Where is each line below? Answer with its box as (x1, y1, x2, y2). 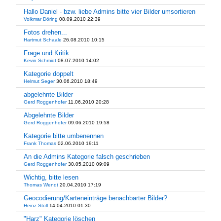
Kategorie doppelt (24, 70, 74, 77)
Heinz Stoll (24, 203, 48, 208)
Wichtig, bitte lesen (24, 174, 78, 181)
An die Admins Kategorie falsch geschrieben (24, 153, 150, 160)
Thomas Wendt (24, 182, 58, 187)
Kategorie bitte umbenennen (24, 132, 104, 140)
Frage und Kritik (24, 49, 69, 57)
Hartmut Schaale (24, 37, 62, 42)
